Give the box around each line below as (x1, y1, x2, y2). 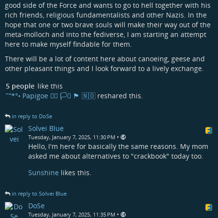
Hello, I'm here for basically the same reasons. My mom (28, 142, 208, 151)
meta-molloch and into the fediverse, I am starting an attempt (5, 29, 206, 39)
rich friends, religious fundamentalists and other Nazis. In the (5, 10, 207, 19)
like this (36, 81, 63, 91)
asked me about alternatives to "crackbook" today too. (28, 151, 203, 161)
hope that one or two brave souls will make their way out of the (5, 19, 211, 29)
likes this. (59, 168, 91, 178)
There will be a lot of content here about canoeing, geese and (5, 54, 205, 63)
